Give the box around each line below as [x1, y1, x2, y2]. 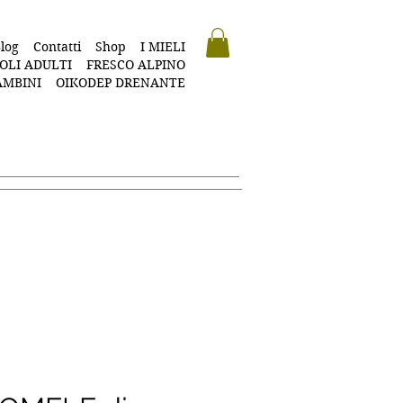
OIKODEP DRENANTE [56, 75, 185, 91]
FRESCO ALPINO [86, 57, 185, 73]
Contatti [33, 39, 81, 55]
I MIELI [140, 39, 185, 55]
